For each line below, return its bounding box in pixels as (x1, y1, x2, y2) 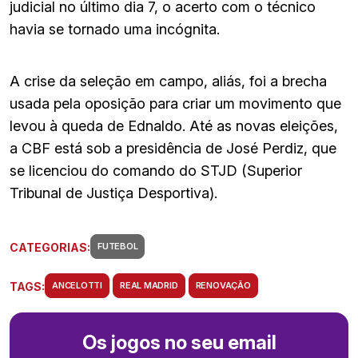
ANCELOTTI (52, 280, 103, 292)
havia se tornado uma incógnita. (10, 21, 220, 38)
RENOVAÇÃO (195, 280, 251, 292)
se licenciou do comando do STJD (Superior (10, 162, 302, 180)
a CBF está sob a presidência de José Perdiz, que (10, 140, 336, 157)
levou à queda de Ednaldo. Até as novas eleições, (10, 117, 338, 135)
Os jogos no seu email (82, 331, 276, 355)
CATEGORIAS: (10, 240, 90, 254)
